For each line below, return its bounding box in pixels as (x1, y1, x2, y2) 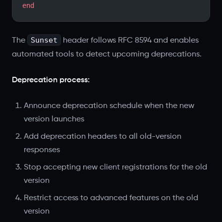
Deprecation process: (12, 76, 90, 84)
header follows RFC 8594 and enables (60, 36, 199, 45)
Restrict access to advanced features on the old (24, 194, 198, 202)
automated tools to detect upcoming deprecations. (12, 50, 202, 58)
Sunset (30, 36, 57, 44)
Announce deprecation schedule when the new (24, 102, 194, 110)
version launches (24, 115, 84, 123)
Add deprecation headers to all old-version (24, 132, 181, 141)
